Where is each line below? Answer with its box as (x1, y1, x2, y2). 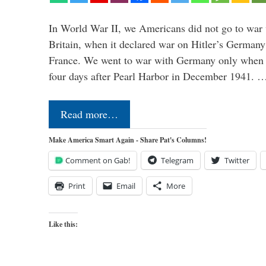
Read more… (61, 107, 118, 121)
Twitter (224, 155, 249, 166)
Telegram (161, 155, 194, 166)
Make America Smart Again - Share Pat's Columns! (49, 135, 207, 145)
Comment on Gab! (65, 155, 130, 166)
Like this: (49, 219, 78, 229)
